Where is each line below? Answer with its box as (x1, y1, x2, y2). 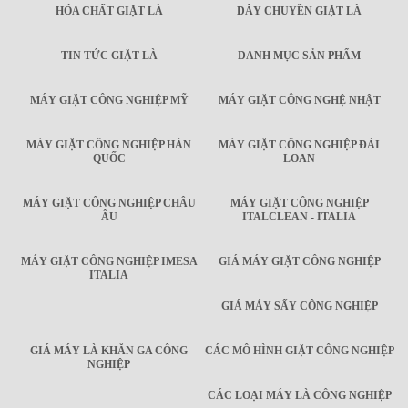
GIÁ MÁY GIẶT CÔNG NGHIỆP (218, 255, 381, 269)
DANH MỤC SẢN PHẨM (238, 49, 361, 63)
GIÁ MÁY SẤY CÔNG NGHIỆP (220, 300, 378, 313)
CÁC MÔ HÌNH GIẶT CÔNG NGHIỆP (204, 344, 394, 358)
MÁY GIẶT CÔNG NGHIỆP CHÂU (22, 197, 196, 210)
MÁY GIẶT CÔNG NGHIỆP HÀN (26, 138, 191, 152)
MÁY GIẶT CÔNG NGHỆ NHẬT (218, 94, 381, 107)
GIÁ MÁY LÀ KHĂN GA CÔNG (30, 344, 188, 358)
